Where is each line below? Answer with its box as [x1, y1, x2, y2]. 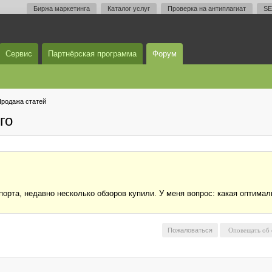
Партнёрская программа [48, 49, 137, 58]
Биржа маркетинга [33, 5, 90, 12]
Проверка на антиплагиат [168, 5, 246, 12]
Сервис [5, 49, 32, 58]
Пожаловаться [168, 226, 212, 234]
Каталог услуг [107, 5, 150, 12]
